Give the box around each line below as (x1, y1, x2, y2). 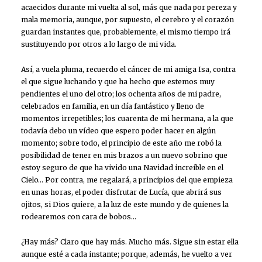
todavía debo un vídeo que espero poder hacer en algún (21, 126, 216, 135)
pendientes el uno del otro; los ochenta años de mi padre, (21, 89, 221, 98)
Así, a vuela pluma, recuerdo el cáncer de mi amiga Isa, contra (21, 64, 236, 74)
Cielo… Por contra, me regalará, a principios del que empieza (21, 175, 233, 184)
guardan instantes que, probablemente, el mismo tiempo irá (21, 27, 230, 37)
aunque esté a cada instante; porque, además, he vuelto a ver (21, 249, 232, 258)
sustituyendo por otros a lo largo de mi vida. (21, 40, 177, 49)
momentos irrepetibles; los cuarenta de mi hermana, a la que (21, 113, 233, 123)
